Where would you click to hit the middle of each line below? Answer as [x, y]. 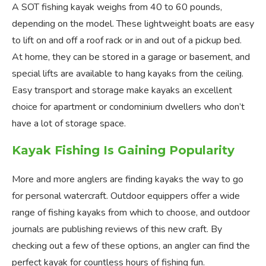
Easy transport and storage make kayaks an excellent [122, 91]
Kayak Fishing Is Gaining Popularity [123, 151]
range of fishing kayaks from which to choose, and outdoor [131, 213]
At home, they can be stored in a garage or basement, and [131, 57]
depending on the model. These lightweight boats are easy [133, 24]
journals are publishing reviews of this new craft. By [117, 229]
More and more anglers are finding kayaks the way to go [128, 180]
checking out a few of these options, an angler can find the [131, 246]
